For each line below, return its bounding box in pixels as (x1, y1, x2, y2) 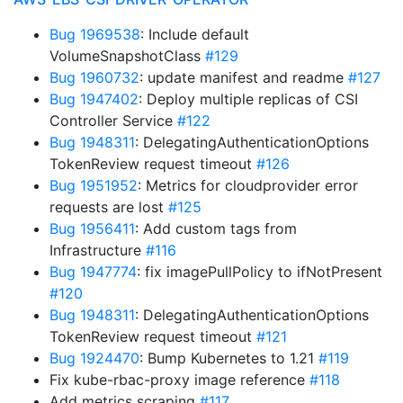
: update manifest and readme (139, 68, 348, 86)
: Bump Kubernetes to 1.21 (139, 349, 318, 367)
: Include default (140, 25, 249, 43)
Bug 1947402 (49, 90, 139, 108)
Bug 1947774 (49, 263, 137, 281)
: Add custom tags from (135, 219, 297, 237)
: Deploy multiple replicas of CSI (139, 90, 358, 108)
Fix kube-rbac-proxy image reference (49, 371, 309, 389)
